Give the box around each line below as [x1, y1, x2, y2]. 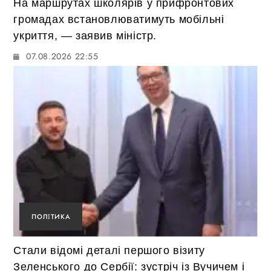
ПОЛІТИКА [31, 212, 71, 222]
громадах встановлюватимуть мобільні [13, 13, 224, 25]
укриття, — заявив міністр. [13, 29, 157, 42]
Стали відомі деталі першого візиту [13, 244, 205, 257]
